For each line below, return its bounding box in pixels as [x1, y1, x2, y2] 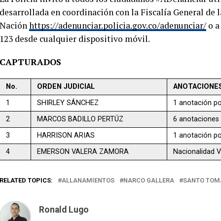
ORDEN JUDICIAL [37, 82, 95, 91]
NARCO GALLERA [123, 176, 174, 184]
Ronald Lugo [39, 204, 89, 215]
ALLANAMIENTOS [62, 176, 114, 184]
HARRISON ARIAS [37, 131, 95, 140]
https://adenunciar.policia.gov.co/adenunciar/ [29, 19, 206, 31]
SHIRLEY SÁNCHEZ [37, 98, 99, 107]
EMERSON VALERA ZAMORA [37, 147, 129, 156]
